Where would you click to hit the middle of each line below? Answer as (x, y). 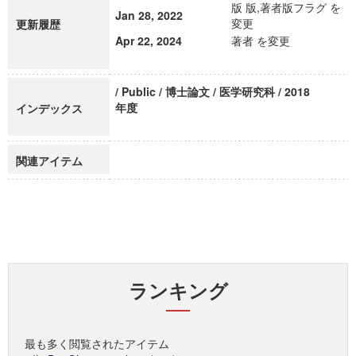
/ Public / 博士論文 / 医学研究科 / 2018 (213, 91)
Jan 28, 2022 (149, 15)
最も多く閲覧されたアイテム (97, 343)
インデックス (49, 108)
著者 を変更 (261, 41)
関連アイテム (49, 161)
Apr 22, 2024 (149, 41)
